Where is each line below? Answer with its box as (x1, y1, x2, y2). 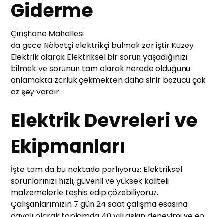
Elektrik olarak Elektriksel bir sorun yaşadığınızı (11, 51, 188, 63)
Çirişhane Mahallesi (11, 28, 84, 40)
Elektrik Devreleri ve (11, 108, 198, 134)
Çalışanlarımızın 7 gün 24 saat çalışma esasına (11, 199, 188, 210)
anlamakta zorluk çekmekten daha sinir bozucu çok (11, 75, 206, 86)
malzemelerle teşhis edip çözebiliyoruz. (11, 187, 159, 199)
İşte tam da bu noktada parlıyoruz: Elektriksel (11, 164, 183, 175)
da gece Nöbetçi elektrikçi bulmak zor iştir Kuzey (11, 40, 194, 51)
